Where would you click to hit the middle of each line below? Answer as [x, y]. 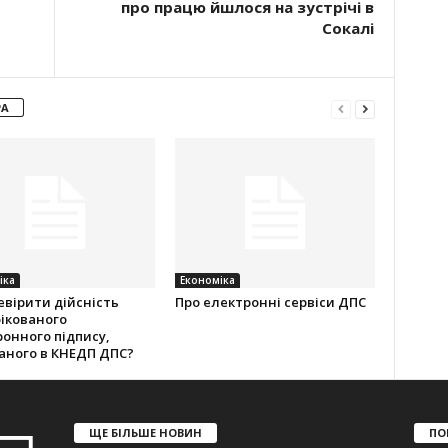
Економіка [207, 280]
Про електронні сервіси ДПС [270, 302]
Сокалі [347, 28]
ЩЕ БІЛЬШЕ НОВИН [145, 432]
